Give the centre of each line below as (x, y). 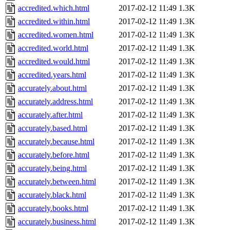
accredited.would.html (54, 62)
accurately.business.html (57, 222)
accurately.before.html (54, 155)
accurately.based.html (53, 128)
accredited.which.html (54, 8)
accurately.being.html (52, 168)
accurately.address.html (55, 102)
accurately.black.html (52, 195)
